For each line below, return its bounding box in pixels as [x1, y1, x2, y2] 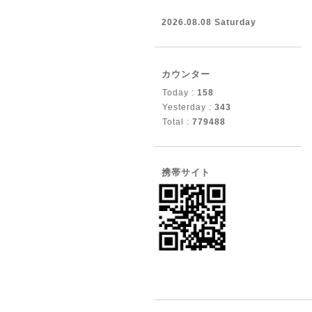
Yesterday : [162, 102, 214, 112]
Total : [162, 117, 192, 127]
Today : [162, 88, 197, 97]
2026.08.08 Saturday [162, 17, 256, 27]
